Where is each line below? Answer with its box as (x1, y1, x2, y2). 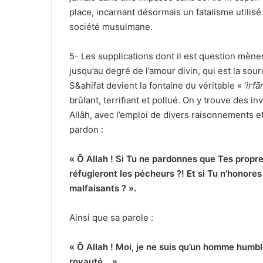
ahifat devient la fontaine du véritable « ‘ (81, 80, 246, 92)
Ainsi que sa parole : (69, 212, 153, 224)
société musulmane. (69, 21, 153, 33)
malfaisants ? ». (69, 183, 136, 194)
